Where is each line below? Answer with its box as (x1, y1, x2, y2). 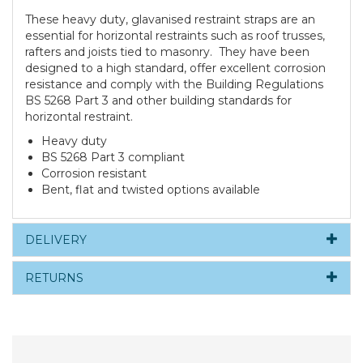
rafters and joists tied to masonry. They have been (25, 45, 310, 60)
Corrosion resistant (41, 166, 147, 181)
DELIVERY (25, 233, 87, 248)
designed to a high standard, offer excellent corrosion (25, 61, 326, 76)
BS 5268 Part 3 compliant (41, 150, 185, 165)
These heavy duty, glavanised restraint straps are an (25, 12, 315, 28)
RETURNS (25, 271, 83, 286)
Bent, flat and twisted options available (41, 182, 260, 198)
